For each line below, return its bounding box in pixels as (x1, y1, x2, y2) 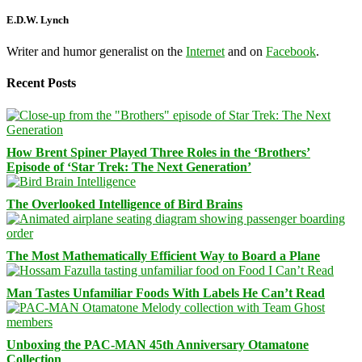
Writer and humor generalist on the (6, 44, 186, 59)
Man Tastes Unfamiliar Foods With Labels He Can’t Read (6, 285, 325, 300)
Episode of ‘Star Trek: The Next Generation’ (6, 159, 251, 174)
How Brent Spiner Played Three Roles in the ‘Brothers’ (6, 145, 310, 159)
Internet (186, 44, 225, 59)
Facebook (266, 44, 316, 59)
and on (225, 44, 266, 59)
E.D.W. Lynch (6, 13, 69, 26)
